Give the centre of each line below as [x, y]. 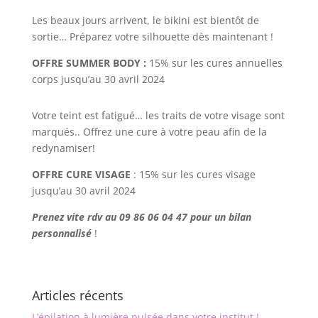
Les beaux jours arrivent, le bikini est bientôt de [145, 21]
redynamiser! [65, 148]
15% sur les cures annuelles [214, 63]
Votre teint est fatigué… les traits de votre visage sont [158, 116]
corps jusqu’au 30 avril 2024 [99, 79]
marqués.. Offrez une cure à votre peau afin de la [149, 132]
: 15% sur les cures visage [194, 175]
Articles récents [77, 296]
